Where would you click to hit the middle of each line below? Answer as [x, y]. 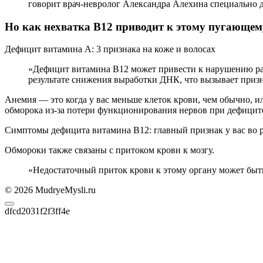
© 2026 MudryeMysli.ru [50, 190]
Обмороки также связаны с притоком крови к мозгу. [109, 150]
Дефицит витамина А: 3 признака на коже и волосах [110, 49]
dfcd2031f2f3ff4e [37, 211]
